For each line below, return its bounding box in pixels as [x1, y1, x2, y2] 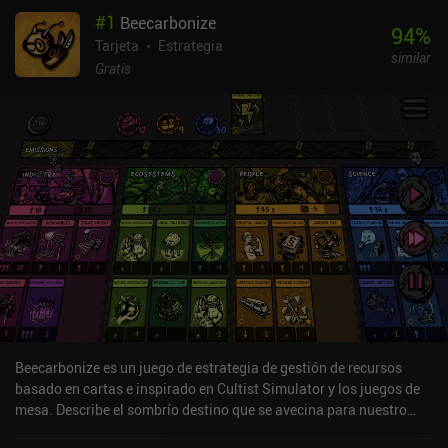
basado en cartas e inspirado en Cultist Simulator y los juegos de [15, 378, 420, 398]
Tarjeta [95, 35, 139, 55]
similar [390, 48, 431, 68]
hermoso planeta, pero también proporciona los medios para [15, 420, 393, 440]
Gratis [95, 58, 131, 78]
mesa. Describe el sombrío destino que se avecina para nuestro [15, 399, 407, 419]
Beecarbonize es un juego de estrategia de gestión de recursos [15, 357, 402, 377]
